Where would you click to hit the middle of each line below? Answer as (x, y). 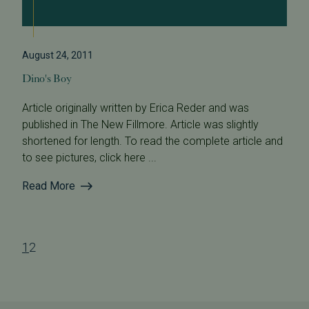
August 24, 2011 (58, 55)
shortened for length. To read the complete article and (152, 141)
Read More (49, 186)
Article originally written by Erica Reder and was (136, 108)
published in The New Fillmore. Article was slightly (140, 124)
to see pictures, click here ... (89, 157)
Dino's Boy (47, 78)
